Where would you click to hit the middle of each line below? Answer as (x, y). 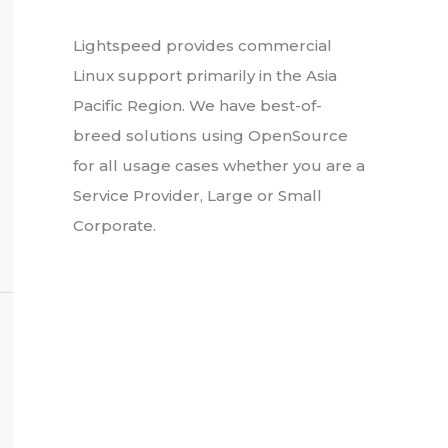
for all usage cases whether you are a (219, 165)
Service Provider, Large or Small (197, 195)
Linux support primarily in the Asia (205, 75)
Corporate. (114, 225)
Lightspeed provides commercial (202, 45)
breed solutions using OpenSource (210, 135)
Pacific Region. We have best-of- (197, 105)
